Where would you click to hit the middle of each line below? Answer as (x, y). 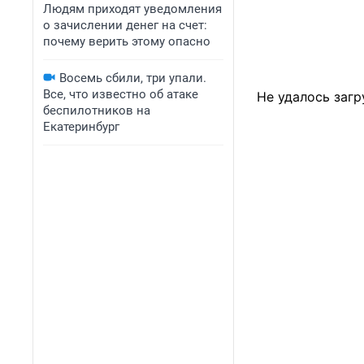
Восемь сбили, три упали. (133, 78)
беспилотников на (97, 110)
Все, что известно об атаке (121, 94)
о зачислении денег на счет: (125, 25)
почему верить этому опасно (127, 41)
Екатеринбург (81, 127)
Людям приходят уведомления (132, 9)
